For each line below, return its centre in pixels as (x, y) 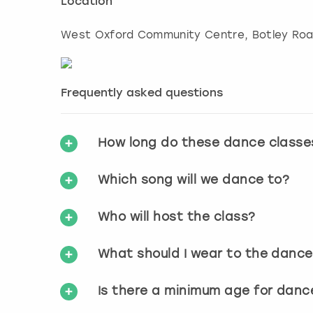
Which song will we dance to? (194, 180)
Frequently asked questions (142, 94)
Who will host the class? (177, 217)
